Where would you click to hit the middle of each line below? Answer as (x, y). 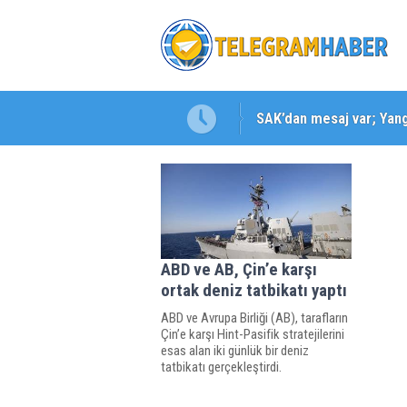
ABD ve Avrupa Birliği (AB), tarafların (254, 318)
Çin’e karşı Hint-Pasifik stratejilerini (253, 334)
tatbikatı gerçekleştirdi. (221, 367)
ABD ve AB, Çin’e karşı (239, 269)
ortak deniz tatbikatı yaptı (254, 290)
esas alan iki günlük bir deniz (235, 351)
